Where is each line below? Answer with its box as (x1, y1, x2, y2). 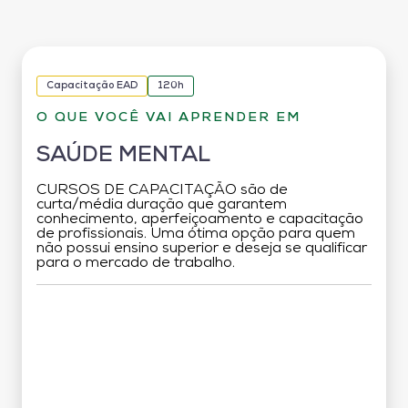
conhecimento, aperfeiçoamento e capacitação (36, 211, 363, 227)
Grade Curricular (154, 307, 254, 323)
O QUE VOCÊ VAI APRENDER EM (36, 110, 301, 125)
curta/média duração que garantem (36, 197, 287, 212)
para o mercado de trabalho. (36, 255, 235, 270)
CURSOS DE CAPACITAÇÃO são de (36, 182, 288, 198)
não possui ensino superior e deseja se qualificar (36, 240, 367, 256)
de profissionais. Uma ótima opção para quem (36, 226, 355, 241)
